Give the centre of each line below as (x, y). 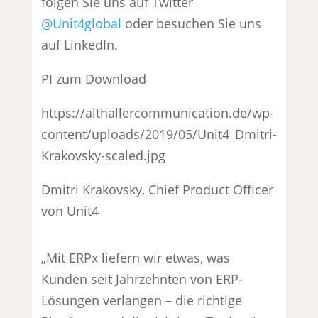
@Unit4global (82, 23)
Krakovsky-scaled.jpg (104, 155)
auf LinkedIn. (80, 44)
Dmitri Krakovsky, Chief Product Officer (158, 189)
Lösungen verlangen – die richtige (142, 300)
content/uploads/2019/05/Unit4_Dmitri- (159, 134)
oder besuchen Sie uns (192, 23)
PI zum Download (94, 78)
